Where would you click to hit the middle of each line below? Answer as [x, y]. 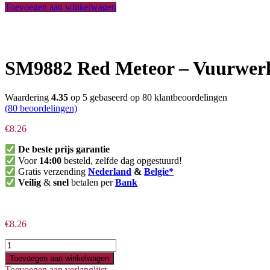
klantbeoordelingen [190, 98]
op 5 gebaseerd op [105, 98]
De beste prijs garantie [64, 149]
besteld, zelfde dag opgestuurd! [122, 161]
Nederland [110, 172]
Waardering [28, 98]
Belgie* [159, 172]
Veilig [30, 183]
